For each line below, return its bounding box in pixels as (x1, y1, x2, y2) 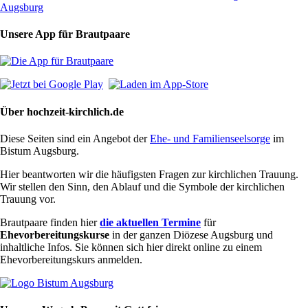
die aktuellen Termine (100, 217, 201, 228)
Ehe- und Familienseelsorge (150, 133, 270, 144)
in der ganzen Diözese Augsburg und (109, 229, 273, 241)
